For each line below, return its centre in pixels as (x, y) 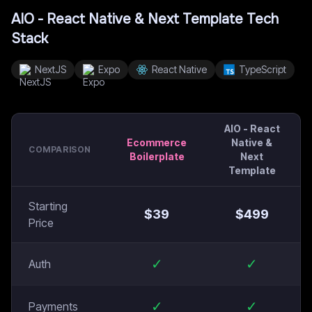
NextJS (50, 69)
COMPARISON (60, 149)
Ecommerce (157, 142)
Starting (48, 206)
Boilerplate (157, 156)
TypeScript (263, 69)
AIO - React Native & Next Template (127, 19)
